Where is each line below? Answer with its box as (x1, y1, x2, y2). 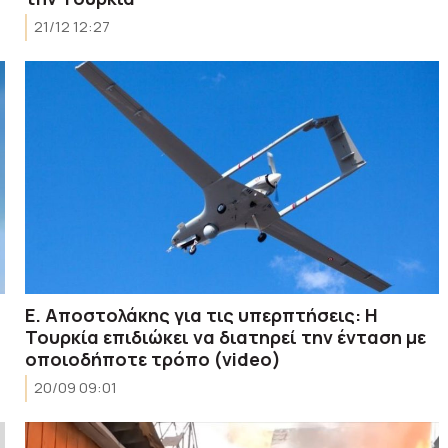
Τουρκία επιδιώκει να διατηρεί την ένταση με (25, 324, 427, 349)
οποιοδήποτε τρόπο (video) (25, 346, 282, 371)
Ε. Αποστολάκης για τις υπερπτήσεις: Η (25, 302, 379, 327)
